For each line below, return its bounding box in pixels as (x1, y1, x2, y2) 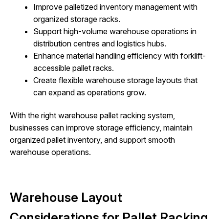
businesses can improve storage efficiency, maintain (10, 123, 193, 133)
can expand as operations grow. (33, 87, 146, 97)
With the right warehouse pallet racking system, (10, 110, 175, 121)
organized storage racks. (33, 14, 120, 24)
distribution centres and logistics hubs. (33, 38, 166, 48)
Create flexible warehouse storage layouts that (33, 75, 197, 85)
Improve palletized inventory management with (33, 1, 197, 12)
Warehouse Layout (10, 190, 122, 205)
